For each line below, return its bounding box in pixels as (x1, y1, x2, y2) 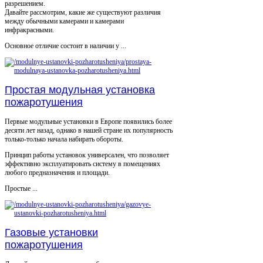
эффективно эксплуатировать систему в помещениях (5, 159, 160, 168)
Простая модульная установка (5, 83, 155, 96)
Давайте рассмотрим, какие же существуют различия (5, 8, 161, 16)
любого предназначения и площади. (5, 168, 110, 177)
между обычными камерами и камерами (5, 16, 124, 25)
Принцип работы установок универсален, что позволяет (5, 150, 169, 159)
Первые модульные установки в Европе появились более (5, 117, 172, 126)
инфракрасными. (5, 25, 54, 34)
